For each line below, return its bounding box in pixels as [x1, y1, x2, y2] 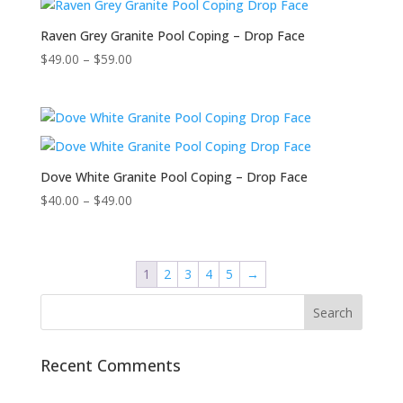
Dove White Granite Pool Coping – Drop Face [40, 167, 308, 185]
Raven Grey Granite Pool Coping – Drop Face [40, 27, 305, 45]
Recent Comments [40, 354, 181, 376]
